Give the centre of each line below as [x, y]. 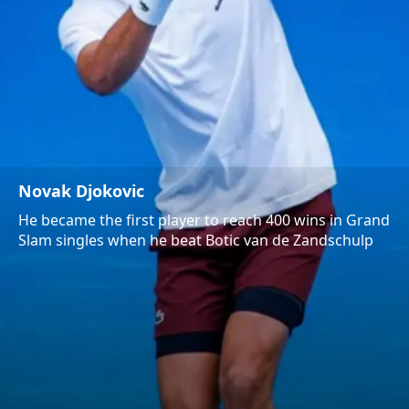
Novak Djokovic [81, 190]
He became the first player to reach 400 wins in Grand [204, 220]
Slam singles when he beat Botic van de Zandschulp [196, 240]
